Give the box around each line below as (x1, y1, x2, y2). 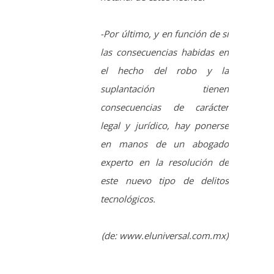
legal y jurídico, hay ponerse (100, 39, 229, 51)
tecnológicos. (100, 112, 155, 125)
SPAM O (94, 220, 180, 247)
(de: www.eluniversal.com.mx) (101, 149, 228, 161)
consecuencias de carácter (100, 20, 229, 33)
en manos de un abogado (100, 57, 229, 70)
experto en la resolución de (100, 75, 229, 88)
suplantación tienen (100, 2, 229, 15)
